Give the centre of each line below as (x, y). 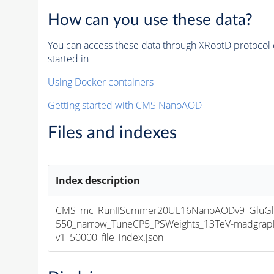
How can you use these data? (150, 20)
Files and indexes (112, 132)
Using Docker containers (100, 82)
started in (68, 58)
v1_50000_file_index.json (110, 237)
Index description (98, 180)
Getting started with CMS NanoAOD (124, 105)
